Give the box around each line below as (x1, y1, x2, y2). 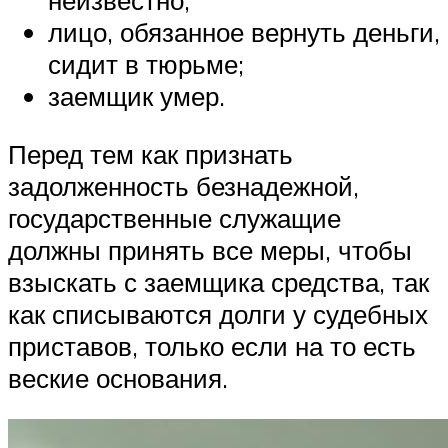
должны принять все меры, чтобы (8, 233, 412, 266)
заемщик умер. (48, 79, 225, 112)
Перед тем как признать (8, 137, 293, 170)
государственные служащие (8, 201, 341, 234)
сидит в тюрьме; (48, 47, 244, 80)
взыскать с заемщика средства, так (8, 265, 429, 298)
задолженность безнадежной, (8, 169, 359, 202)
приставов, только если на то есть (8, 329, 416, 362)
